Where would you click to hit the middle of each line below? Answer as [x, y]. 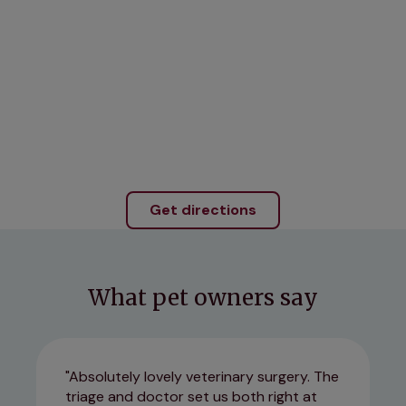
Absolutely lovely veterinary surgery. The [204, 376]
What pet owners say [203, 297]
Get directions [203, 209]
